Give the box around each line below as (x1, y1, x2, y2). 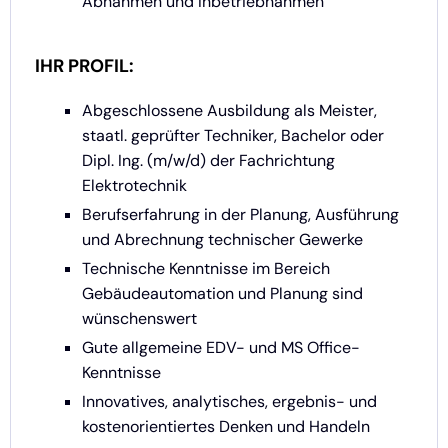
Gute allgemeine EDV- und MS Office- (82, 337, 360, 359)
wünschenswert (82, 308, 197, 330)
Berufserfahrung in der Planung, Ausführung (82, 204, 399, 226)
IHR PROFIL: (35, 54, 134, 79)
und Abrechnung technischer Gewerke (82, 229, 363, 251)
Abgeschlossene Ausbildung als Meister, (82, 100, 377, 122)
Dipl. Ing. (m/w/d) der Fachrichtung (82, 150, 335, 172)
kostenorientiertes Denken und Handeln (82, 416, 370, 438)
